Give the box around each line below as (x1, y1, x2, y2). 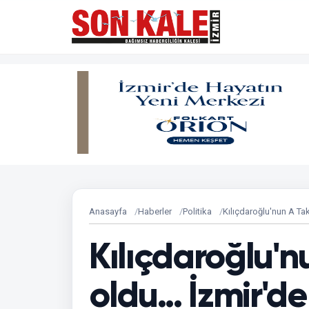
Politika (183, 206, 212, 217)
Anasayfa (89, 206, 127, 217)
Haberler (138, 206, 172, 217)
